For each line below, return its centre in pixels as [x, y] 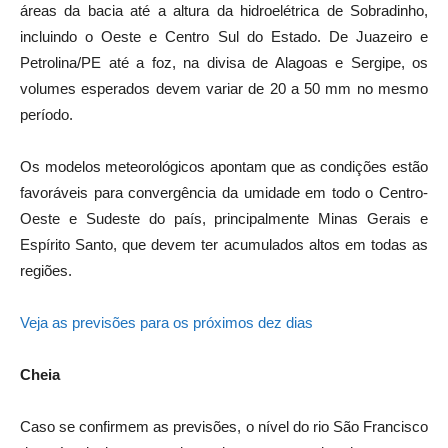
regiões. [46, 270]
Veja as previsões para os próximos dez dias [166, 322]
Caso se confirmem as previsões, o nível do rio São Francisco [224, 426]
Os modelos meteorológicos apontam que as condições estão [224, 166]
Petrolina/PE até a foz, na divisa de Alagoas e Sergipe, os [224, 62]
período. [46, 114]
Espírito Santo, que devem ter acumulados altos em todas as [224, 244]
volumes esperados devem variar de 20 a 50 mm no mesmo [224, 88]
